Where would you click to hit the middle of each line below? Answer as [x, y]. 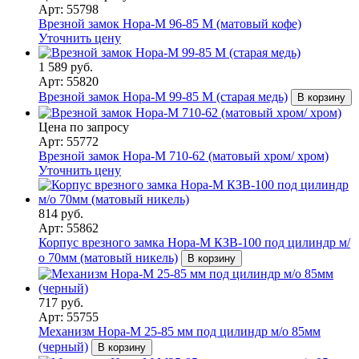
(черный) [63, 346]
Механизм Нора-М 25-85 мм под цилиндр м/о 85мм [179, 331]
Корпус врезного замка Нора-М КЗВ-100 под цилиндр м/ [194, 242]
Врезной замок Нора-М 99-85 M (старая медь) [163, 96]
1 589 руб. [66, 67]
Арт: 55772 [69, 141]
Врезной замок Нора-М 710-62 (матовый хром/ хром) [184, 155]
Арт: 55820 [69, 81]
